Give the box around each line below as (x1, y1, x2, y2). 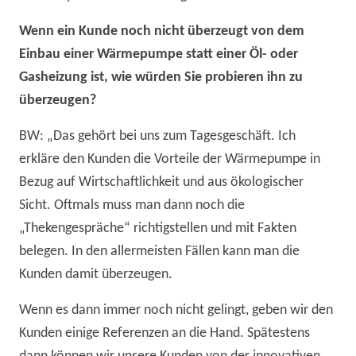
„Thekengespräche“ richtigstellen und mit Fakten (19, 221, 296, 237)
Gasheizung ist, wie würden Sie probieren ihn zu (19, 70, 303, 86)
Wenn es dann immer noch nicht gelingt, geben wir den (19, 303, 333, 319)
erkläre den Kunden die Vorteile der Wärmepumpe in (19, 152, 320, 168)
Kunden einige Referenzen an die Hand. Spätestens (19, 326, 310, 342)
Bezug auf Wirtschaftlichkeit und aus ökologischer (19, 175, 304, 191)
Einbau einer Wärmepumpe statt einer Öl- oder (19, 47, 298, 63)
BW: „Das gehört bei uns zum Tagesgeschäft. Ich (19, 129, 296, 145)
